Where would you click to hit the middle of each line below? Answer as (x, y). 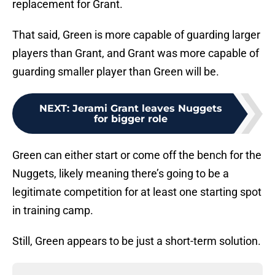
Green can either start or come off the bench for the (137, 155)
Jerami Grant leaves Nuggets (147, 109)
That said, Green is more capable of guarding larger (136, 35)
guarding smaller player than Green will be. (116, 72)
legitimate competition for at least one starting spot (137, 192)
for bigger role (131, 119)
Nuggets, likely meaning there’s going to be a (121, 174)
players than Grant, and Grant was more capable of (136, 53)
